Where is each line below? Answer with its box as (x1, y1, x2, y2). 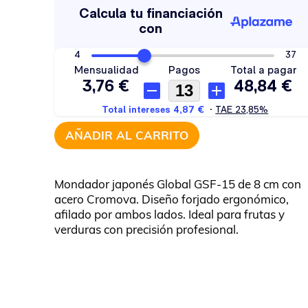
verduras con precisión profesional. (54, 222, 239, 236)
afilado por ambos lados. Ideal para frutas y (54, 207, 285, 221)
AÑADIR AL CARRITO (65, 128, 189, 142)
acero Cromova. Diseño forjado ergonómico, (54, 192, 289, 206)
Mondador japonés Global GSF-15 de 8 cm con (54, 177, 302, 191)
